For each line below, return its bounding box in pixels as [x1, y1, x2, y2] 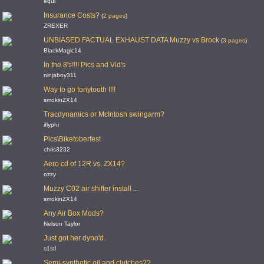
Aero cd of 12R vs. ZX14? [44, 160, 125, 168]
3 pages [223, 37, 245, 44]
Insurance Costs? [44, 11, 100, 19]
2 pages [103, 12, 126, 19]
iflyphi [44, 121, 59, 128]
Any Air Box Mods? [44, 209, 104, 217]
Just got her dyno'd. [44, 234, 105, 242]
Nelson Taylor [44, 220, 80, 227]
